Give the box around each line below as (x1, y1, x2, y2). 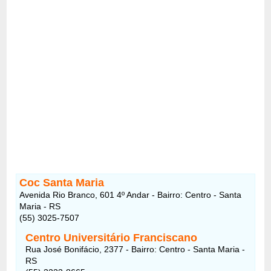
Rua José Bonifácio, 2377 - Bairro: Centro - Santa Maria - (25, 244, 246, 254)
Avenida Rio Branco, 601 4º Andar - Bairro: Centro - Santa (19, 189, 242, 200)
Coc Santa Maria (19, 176, 105, 189)
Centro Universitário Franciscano (25, 231, 198, 244)
